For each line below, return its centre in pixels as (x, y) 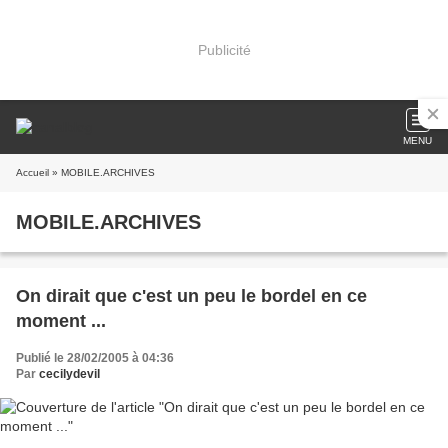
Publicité (224, 49)
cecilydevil (69, 374)
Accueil (32, 172)
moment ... (61, 321)
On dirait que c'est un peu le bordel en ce (191, 296)
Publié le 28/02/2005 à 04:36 (95, 358)
